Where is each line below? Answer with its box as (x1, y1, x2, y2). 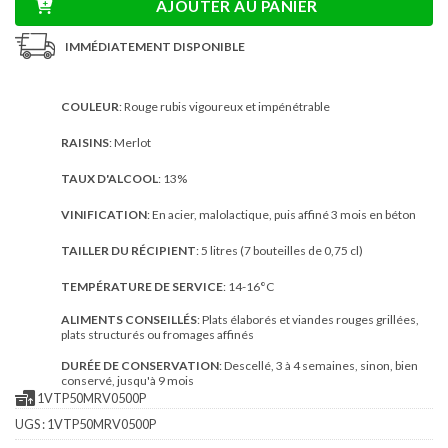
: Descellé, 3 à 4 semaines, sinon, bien (219, 358, 418, 373)
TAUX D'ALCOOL (61, 170, 158, 186)
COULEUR (61, 98, 119, 114)
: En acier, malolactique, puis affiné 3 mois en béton (147, 206, 416, 222)
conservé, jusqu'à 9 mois (61, 373, 194, 388)
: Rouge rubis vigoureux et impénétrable (119, 98, 330, 114)
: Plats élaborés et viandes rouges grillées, (197, 312, 419, 327)
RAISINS (61, 134, 109, 150)
